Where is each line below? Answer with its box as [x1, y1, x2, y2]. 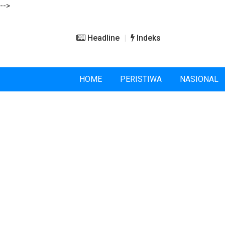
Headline [85, 33, 120, 43]
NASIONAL [180, 74, 218, 84]
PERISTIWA [120, 74, 162, 84]
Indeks [135, 33, 161, 43]
